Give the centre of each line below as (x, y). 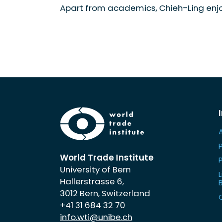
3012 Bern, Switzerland (105, 194)
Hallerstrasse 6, (92, 182)
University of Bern (95, 170)
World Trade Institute (107, 158)
